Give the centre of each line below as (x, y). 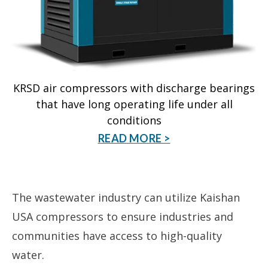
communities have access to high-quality (117, 236)
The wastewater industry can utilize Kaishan (126, 198)
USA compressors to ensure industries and (123, 217)
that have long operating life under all (134, 104)
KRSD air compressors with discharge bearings (134, 88)
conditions (134, 121)
